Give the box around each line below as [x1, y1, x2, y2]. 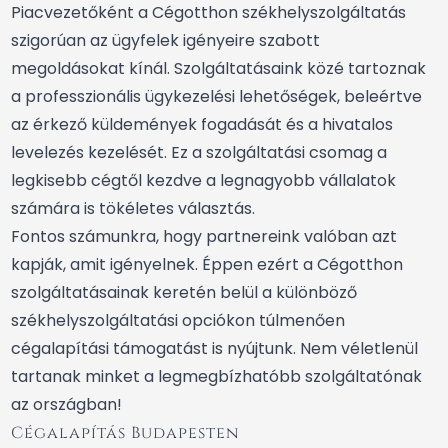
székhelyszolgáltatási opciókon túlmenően [11, 309, 345, 333]
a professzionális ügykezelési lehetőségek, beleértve [11, 85, 422, 109]
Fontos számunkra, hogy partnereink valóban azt [11, 225, 397, 249]
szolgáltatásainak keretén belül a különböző [11, 281, 357, 305]
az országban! [11, 393, 122, 417]
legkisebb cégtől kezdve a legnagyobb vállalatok [11, 169, 396, 193]
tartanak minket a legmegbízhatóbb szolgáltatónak [11, 365, 422, 389]
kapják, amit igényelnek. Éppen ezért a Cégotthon [11, 253, 403, 277]
